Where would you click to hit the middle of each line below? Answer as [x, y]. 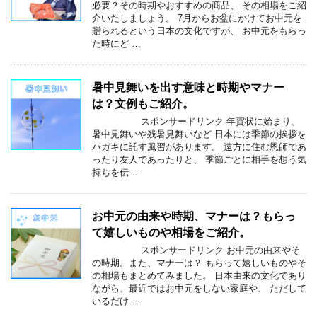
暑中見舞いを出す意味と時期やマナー [188, 87]
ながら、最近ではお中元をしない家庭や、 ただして [199, 288]
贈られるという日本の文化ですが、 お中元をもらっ [199, 30]
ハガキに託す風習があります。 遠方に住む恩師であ [199, 146]
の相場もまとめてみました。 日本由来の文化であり [199, 275]
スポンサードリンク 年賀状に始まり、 [196, 121]
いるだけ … [116, 301]
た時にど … [116, 43]
